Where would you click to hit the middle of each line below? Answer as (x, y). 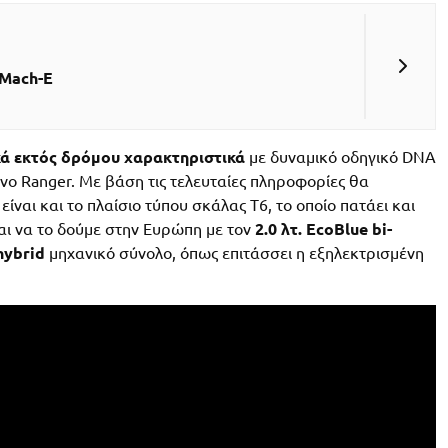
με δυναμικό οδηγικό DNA (340, 156)
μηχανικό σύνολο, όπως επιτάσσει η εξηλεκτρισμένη (234, 252)
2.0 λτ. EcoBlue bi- (323, 228)
